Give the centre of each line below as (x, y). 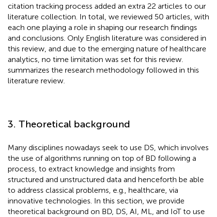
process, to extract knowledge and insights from (91, 169)
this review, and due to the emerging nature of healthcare (107, 48)
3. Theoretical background (69, 124)
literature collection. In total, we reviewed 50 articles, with (108, 16)
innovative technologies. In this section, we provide (96, 201)
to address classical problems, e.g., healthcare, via (93, 190)
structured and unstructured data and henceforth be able (106, 179)
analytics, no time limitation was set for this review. (95, 59)
